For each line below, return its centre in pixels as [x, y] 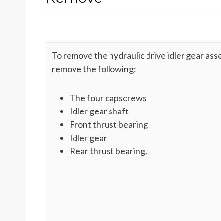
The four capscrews [108, 98]
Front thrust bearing [109, 124]
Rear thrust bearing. [108, 151]
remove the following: [94, 69]
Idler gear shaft [99, 111]
